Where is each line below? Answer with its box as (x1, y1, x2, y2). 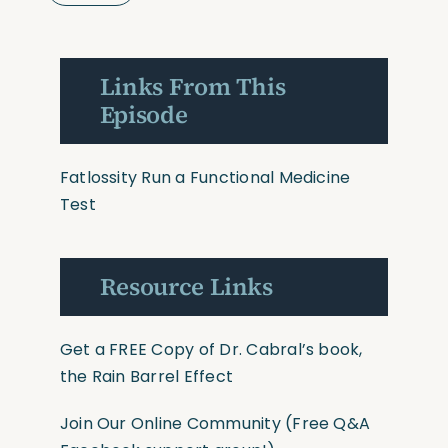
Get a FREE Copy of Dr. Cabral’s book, (59, 337, 363, 361)
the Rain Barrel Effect (59, 364, 234, 388)
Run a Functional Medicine (141, 165, 351, 189)
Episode (99, 97, 188, 131)
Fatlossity (59, 165, 138, 189)
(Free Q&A (280, 411, 371, 435)
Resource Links (99, 269, 273, 303)
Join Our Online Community (59, 411, 281, 435)
